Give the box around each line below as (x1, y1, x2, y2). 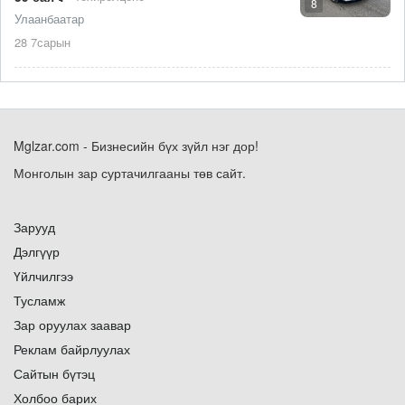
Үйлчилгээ (14, 267, 73, 285)
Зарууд (14, 218, 55, 236)
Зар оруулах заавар (14, 316, 131, 334)
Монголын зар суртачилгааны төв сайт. (14, 164, 246, 182)
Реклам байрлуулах (14, 340, 130, 358)
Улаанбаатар (14, 9, 84, 27)
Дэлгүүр (14, 242, 60, 260)
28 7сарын (14, 33, 71, 51)
